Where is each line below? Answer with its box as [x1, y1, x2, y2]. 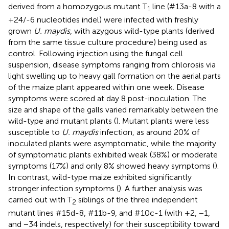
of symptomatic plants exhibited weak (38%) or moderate [8, 150, 218, 160]
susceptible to [8, 127, 62, 138]
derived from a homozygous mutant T [8, 1, 147, 11]
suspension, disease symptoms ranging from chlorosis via [8, 60, 216, 70]
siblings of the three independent [76, 195, 198, 205]
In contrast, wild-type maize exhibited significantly [8, 172, 192, 182]
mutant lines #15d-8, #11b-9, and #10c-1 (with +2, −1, [8, 208, 210, 218]
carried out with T [8, 195, 72, 205]
